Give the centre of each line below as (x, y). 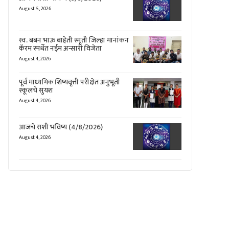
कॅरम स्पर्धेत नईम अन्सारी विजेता (60, 49)
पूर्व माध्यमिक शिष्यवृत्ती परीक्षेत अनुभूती (70, 82)
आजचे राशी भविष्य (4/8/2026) (61, 127)
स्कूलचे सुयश (36, 90)
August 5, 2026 (35, 9)
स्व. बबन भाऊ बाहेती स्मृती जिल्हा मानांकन (74, 40)
